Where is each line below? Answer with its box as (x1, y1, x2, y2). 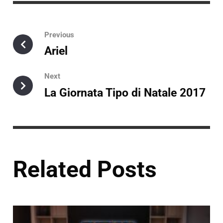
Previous (44, 30, 74, 39)
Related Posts (13, 155, 157, 183)
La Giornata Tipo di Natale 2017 (44, 86, 206, 100)
